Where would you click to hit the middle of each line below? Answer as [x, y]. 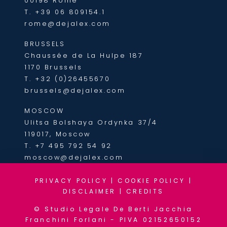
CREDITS [145, 191]
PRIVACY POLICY [71, 180]
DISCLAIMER [89, 191]
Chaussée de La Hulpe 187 [84, 55]
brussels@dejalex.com [75, 90]
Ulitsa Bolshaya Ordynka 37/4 [91, 122]
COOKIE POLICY [152, 180]
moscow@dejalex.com [74, 157]
